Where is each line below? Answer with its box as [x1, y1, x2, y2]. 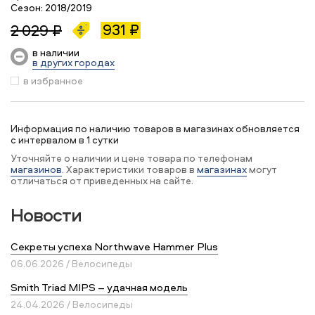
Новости [11, 202, 82, 227]
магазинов [11, 162, 62, 176]
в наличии [32, 45, 79, 59]
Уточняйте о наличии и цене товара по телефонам [11, 151, 252, 165]
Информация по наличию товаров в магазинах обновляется [11, 122, 300, 135]
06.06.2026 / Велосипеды [11, 257, 132, 270]
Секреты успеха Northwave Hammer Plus [11, 239, 218, 254]
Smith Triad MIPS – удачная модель [11, 280, 188, 295]
